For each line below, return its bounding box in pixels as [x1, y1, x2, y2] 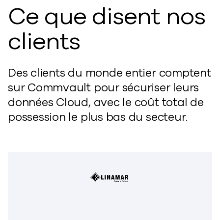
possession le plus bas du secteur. [8, 110, 188, 125]
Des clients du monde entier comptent [8, 65, 211, 81]
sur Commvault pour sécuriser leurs [8, 80, 199, 95]
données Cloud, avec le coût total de [8, 95, 204, 110]
